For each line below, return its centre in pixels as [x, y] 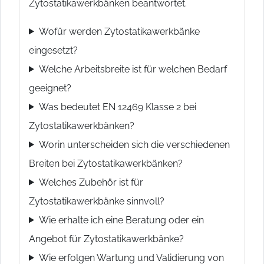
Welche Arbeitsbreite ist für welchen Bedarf [133, 69]
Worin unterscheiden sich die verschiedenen [134, 144]
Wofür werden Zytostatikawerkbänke [119, 31]
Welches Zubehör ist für [91, 182]
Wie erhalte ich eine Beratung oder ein [121, 220]
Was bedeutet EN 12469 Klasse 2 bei [117, 107]
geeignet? [50, 88]
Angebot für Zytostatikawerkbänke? [106, 239]
